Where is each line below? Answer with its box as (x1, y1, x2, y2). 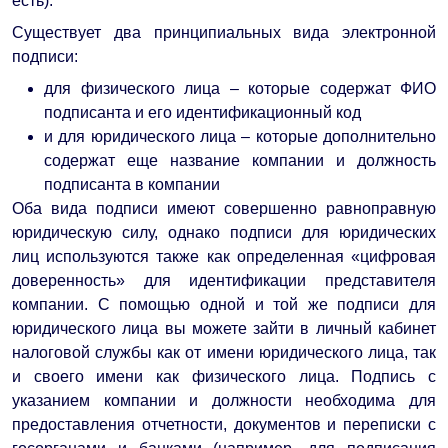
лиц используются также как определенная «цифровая (12, 247, 436, 265)
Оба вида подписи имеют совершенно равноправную (12, 199, 436, 217)
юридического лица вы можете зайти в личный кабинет (12, 319, 436, 337)
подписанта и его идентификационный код (44, 103, 361, 121)
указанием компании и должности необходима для (12, 391, 436, 409)
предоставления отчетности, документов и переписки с (12, 415, 436, 433)
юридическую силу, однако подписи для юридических (12, 223, 436, 241)
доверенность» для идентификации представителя (12, 271, 436, 289)
